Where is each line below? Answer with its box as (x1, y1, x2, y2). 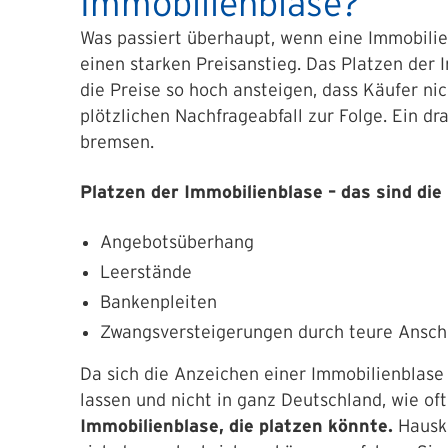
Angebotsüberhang (100, 232, 254, 252)
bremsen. (80, 132, 154, 152)
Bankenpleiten (100, 292, 217, 312)
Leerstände (100, 262, 192, 282)
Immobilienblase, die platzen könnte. (80, 416, 393, 436)
